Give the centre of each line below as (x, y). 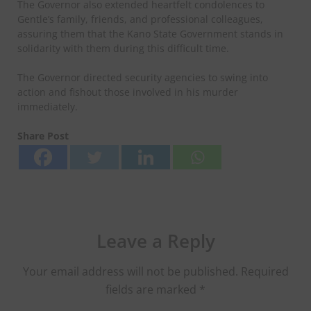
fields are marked (152, 290)
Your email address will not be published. (130, 272)
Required (264, 272)
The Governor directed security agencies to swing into (143, 78)
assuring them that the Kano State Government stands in (150, 34)
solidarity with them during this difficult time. (123, 49)
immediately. (48, 107)
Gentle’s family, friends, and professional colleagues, (140, 19)
